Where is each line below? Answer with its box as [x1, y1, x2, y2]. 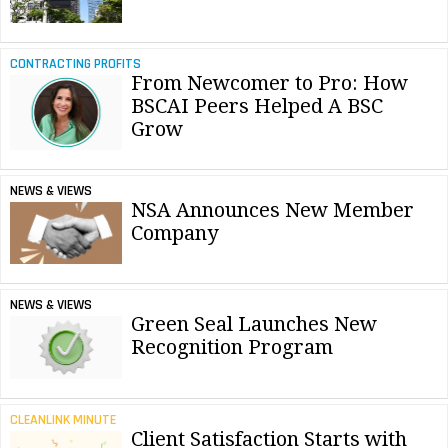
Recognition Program [131, 335, 333, 360]
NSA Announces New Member [131, 197, 414, 222]
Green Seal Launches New [131, 312, 377, 337]
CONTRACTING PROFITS [9, 54, 141, 73]
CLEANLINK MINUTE [9, 410, 116, 429]
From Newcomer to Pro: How [131, 70, 408, 95]
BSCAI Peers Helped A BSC [131, 93, 383, 118]
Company [131, 220, 218, 245]
